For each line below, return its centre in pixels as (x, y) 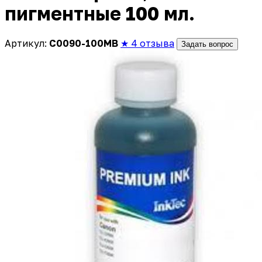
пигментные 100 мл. (100, 14)
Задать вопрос (207, 44)
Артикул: (27, 43)
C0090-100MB (84, 43)
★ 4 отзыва (147, 43)
